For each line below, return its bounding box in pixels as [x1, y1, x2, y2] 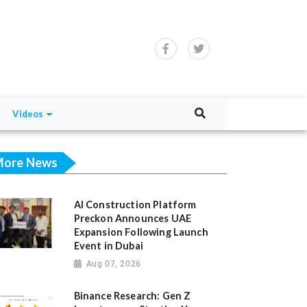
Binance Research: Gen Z [73, 290, 191, 302]
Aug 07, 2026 [86, 259, 141, 269]
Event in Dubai [73, 240, 143, 252]
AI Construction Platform [73, 199, 197, 211]
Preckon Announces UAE [73, 212, 192, 225]
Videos [12, 108, 44, 120]
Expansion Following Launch [73, 226, 208, 238]
